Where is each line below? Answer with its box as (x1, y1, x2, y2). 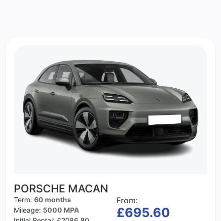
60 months (34, 195, 71, 204)
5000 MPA (43, 205, 79, 214)
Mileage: (14, 205, 43, 214)
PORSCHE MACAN (14, 182, 108, 195)
